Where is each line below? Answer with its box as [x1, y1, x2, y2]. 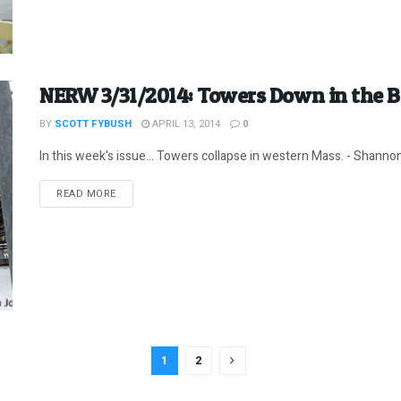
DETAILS [115, 184, 158, 200]
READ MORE [56, 185, 116, 201]
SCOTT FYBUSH [55, 115, 132, 132]
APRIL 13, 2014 [149, 115, 220, 132]
